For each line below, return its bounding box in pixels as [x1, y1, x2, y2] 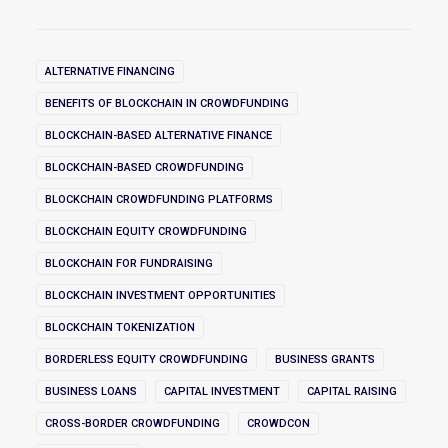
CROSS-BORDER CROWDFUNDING [45, 417, 220, 431]
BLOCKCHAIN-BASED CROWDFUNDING [45, 161, 244, 175]
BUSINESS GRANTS [275, 353, 375, 367]
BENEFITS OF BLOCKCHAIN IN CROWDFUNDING [45, 97, 289, 111]
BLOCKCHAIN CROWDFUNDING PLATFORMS [45, 193, 273, 207]
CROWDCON [247, 417, 310, 431]
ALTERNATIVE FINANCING [45, 65, 175, 79]
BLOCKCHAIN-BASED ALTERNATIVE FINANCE [45, 129, 272, 143]
